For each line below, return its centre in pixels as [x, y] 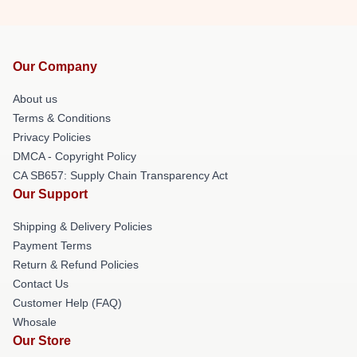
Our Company [55, 66]
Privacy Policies [52, 137]
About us [35, 98]
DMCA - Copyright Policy [75, 156]
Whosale [35, 322]
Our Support [50, 194]
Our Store [42, 340]
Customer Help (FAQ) [67, 302]
